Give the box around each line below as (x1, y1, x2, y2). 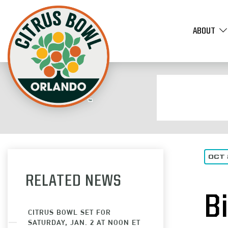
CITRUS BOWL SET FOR (28, 208, 111, 216)
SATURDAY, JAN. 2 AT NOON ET (28, 218, 140, 226)
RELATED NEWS (25, 174, 122, 190)
